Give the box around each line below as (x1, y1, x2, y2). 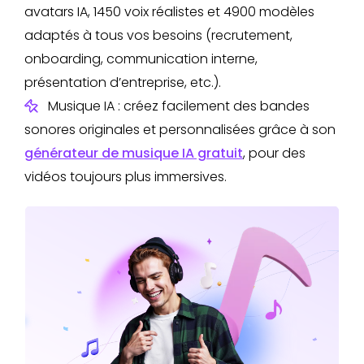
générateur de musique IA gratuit (24, 144, 243, 163)
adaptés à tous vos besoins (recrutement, (24, 26, 292, 45)
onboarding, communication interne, (24, 50, 258, 69)
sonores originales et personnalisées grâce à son (24, 120, 336, 140)
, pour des (243, 144, 305, 163)
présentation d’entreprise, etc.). (24, 73, 221, 93)
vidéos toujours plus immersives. (24, 167, 227, 187)
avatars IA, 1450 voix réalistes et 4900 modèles (24, 2, 314, 22)
